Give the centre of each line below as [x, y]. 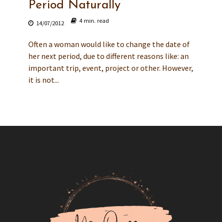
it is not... [43, 80]
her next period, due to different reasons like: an [108, 56]
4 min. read [94, 21]
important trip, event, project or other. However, [111, 68]
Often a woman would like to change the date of [109, 44]
